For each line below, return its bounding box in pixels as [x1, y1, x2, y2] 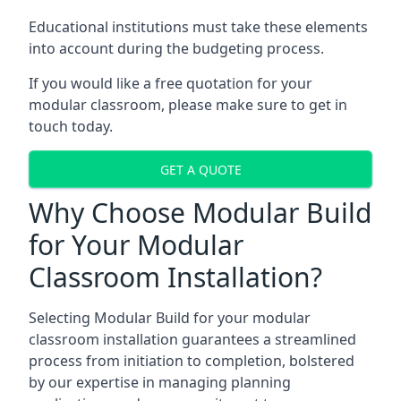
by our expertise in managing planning [29, 372, 291, 392]
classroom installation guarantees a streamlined [29, 329, 356, 349]
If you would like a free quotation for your [29, 73, 312, 93]
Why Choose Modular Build [29, 194, 371, 231]
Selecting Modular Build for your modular [29, 308, 311, 328]
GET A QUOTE [159, 160, 242, 178]
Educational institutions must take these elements [29, 17, 368, 37]
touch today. [29, 116, 113, 136]
